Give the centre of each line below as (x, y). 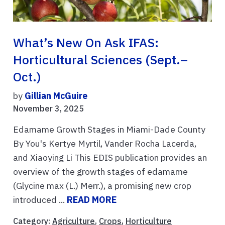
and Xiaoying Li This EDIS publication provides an (110, 158)
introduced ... (40, 200)
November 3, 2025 (48, 109)
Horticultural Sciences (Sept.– (100, 60)
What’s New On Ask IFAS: (86, 43)
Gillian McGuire (56, 96)
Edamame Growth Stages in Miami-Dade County (109, 130)
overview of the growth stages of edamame (100, 172)
